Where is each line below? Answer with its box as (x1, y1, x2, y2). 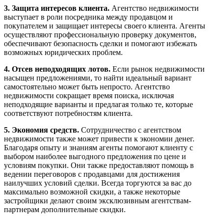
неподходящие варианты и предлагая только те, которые (4, 100, 193, 109)
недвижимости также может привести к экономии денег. (4, 135, 194, 143)
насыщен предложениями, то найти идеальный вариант (4, 74, 192, 82)
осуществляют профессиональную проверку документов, (4, 30, 196, 39)
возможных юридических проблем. (4, 48, 123, 57)
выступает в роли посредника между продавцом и (4, 13, 173, 22)
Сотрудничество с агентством (81, 126, 181, 135)
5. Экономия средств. (4, 126, 81, 135)
